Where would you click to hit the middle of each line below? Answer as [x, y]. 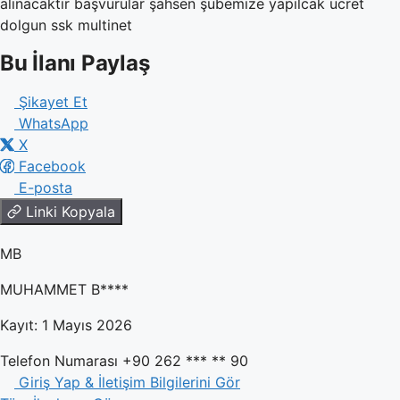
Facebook [52, 166]
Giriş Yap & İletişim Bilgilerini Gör [129, 382]
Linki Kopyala [71, 212]
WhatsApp [54, 123]
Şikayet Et [53, 102]
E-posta [46, 187]
